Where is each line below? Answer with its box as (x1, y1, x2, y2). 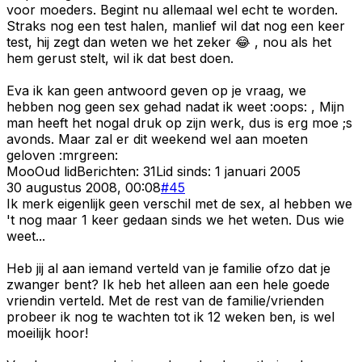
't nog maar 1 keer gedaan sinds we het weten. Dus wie (6, 211, 344, 228)
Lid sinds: (156, 162, 215, 179)
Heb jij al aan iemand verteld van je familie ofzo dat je (6, 259, 330, 276)
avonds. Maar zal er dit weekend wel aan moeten (6, 130, 308, 147)
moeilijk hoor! (6, 324, 88, 341)
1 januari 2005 (215, 162, 301, 179)
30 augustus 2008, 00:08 (6, 179, 161, 196)
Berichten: (77, 162, 143, 179)
